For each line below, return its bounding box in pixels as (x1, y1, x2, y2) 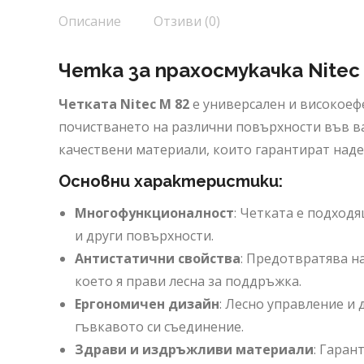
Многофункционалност (75, 204, 234, 222)
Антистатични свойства (75, 249, 240, 267)
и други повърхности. (75, 227, 214, 245)
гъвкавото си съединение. (75, 318, 244, 336)
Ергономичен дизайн (75, 295, 219, 313)
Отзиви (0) (154, 12, 220, 30)
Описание (58, 12, 121, 30)
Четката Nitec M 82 (58, 95, 189, 113)
